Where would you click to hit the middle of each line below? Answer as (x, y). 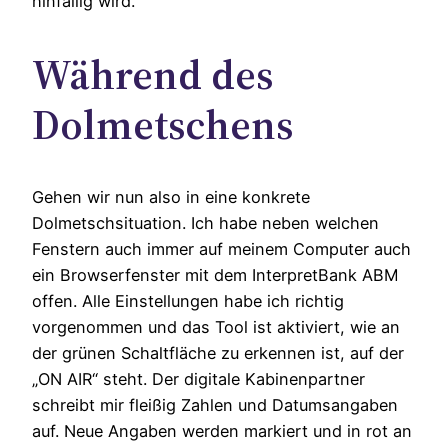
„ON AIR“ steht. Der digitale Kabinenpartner (198, 378)
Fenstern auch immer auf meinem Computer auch (221, 248)
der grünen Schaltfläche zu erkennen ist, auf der (218, 352)
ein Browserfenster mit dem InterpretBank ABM (215, 274)
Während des (152, 74)
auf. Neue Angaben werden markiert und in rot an (222, 430)
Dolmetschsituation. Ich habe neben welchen (205, 222)
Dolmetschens (162, 124)
